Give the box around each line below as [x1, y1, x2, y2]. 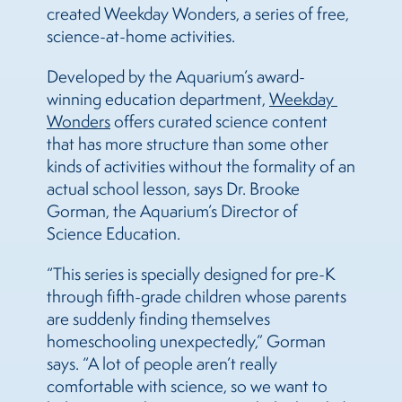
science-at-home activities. [47, 25, 235, 48]
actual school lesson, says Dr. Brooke [47, 178, 300, 200]
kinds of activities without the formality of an [47, 155, 355, 178]
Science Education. [47, 223, 180, 245]
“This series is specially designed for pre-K [47, 263, 336, 285]
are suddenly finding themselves [47, 308, 270, 330]
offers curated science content [110, 110, 328, 133]
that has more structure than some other [47, 133, 328, 155]
